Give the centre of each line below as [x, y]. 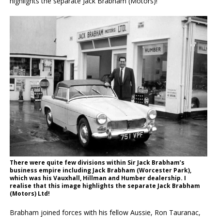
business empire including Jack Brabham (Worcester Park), [101, 170]
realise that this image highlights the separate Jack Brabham [105, 186]
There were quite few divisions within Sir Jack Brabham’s [97, 163]
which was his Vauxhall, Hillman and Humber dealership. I [98, 178]
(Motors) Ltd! [30, 194]
